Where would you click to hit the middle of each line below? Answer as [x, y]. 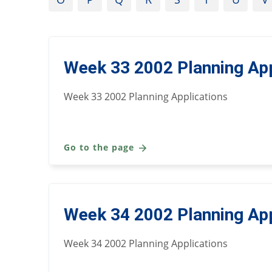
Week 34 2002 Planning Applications [146, 243]
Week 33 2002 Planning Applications [146, 96]
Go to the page [100, 147]
